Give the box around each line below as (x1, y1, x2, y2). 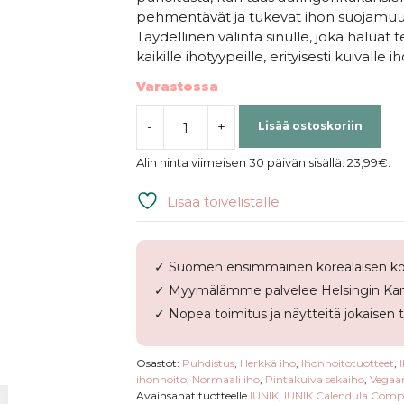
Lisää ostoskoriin (257, 119, 363, 133)
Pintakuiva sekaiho (264, 372, 364, 386)
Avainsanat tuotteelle (135, 388, 250, 402)
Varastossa (135, 79, 218, 94)
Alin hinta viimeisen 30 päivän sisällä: (135, 155, 347, 170)
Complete (134, 186, 206, 204)
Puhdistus (181, 355, 234, 370)
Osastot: (135, 355, 182, 370)
